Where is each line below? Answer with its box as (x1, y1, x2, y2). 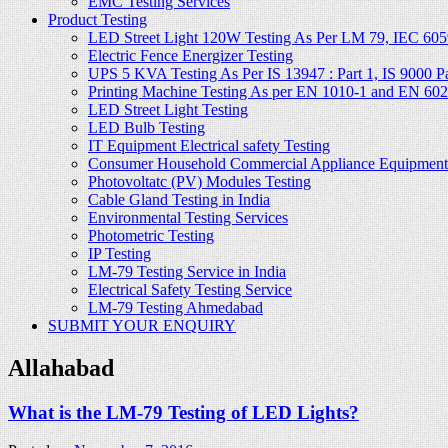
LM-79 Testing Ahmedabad (88, 298, 263, 316)
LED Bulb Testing (88, 118, 205, 136)
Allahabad (8, 354, 114, 381)
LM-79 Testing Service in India (88, 262, 286, 280)
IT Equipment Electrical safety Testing (88, 136, 330, 154)
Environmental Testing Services (88, 208, 288, 226)
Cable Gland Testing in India (88, 190, 270, 208)
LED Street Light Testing (88, 100, 248, 118)
